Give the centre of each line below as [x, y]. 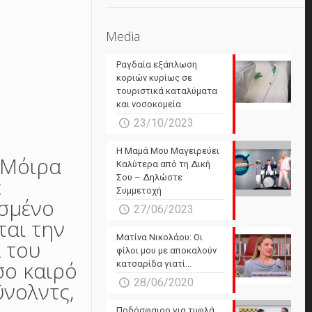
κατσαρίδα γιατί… [154, 264]
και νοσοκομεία [149, 104]
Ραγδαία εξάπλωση [157, 64]
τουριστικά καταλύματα [167, 91]
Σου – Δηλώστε [150, 177]
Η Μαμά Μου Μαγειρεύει [168, 151]
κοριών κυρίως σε [155, 78]
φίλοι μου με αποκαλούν [167, 250]
